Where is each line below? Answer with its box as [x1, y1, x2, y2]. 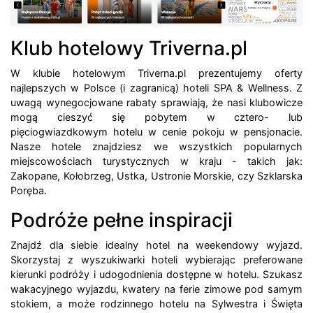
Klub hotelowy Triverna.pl [10, 36, 247, 60]
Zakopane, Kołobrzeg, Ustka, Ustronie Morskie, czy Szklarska [10, 169, 303, 182]
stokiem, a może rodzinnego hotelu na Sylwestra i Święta [10, 297, 303, 310]
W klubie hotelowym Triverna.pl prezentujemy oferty [10, 66, 303, 79]
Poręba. [10, 184, 47, 196]
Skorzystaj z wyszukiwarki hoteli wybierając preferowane [10, 253, 303, 265]
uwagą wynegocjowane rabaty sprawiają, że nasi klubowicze [10, 96, 303, 108]
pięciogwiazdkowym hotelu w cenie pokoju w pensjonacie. [10, 125, 303, 138]
